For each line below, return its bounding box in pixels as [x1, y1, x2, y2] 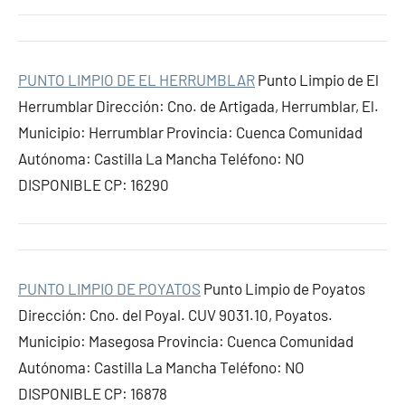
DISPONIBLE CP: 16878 [18, 384, 167, 402]
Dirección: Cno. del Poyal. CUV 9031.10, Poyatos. [18, 306, 333, 324]
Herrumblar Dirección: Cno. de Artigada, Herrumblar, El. [18, 97, 379, 115]
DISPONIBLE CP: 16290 [18, 175, 169, 193]
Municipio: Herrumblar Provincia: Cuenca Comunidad [18, 123, 363, 141]
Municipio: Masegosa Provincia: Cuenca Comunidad [18, 332, 353, 350]
